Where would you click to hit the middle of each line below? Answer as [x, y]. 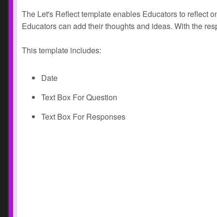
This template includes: [63, 50]
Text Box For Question [80, 97]
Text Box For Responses [83, 116]
